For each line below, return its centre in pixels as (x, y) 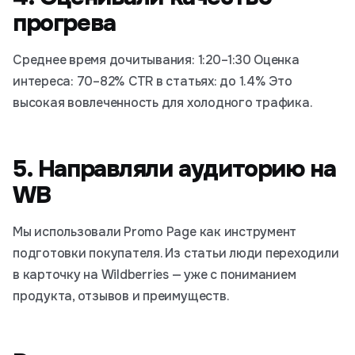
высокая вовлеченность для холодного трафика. (163, 103)
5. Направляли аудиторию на (174, 169)
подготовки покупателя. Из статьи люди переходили (176, 253)
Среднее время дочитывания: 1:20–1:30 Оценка (156, 60)
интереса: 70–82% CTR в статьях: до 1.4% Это (153, 81)
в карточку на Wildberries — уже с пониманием (155, 275)
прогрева (64, 23)
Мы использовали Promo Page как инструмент (155, 232)
